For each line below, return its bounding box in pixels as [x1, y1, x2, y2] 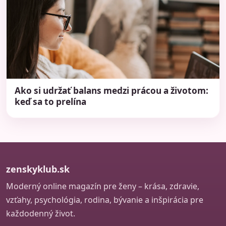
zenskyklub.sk [6, 162, 70, 175]
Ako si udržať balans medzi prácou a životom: [15, 84, 208, 96]
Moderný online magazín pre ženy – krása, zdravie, [6, 180, 199, 192]
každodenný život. [6, 207, 75, 219]
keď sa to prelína [15, 95, 86, 107]
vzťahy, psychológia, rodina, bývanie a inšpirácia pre [6, 194, 203, 205]
